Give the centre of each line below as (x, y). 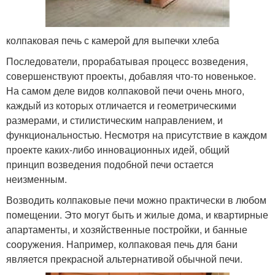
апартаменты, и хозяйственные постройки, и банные (127, 230)
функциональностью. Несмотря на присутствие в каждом (137, 135)
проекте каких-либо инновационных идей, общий (118, 150)
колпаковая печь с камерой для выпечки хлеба (113, 41)
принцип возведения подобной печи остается (110, 165)
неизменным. (37, 179)
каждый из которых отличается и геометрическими (121, 106)
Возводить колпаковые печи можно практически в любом (136, 200)
